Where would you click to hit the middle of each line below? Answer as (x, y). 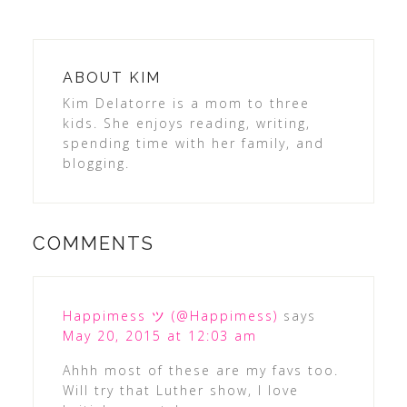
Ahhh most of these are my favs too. (200, 370)
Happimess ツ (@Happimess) (170, 315)
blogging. (96, 163)
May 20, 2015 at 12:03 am (159, 335)
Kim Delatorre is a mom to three (186, 103)
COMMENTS (93, 243)
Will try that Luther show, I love (180, 390)
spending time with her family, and (193, 143)
